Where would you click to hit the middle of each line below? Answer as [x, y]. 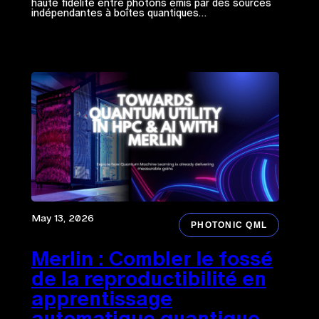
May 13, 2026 [62, 218]
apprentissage [101, 299]
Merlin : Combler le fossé [152, 259]
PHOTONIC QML [229, 225]
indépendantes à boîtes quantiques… [119, 12]
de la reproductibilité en [148, 279]
